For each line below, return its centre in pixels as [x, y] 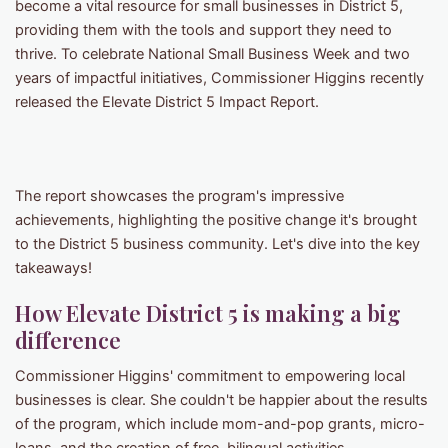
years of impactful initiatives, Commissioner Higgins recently [219, 78]
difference [68, 340]
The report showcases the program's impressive [179, 196]
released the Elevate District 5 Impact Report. [167, 102]
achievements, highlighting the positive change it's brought [216, 220]
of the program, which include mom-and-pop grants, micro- [220, 424]
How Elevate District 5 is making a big [208, 313]
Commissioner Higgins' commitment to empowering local [210, 376]
